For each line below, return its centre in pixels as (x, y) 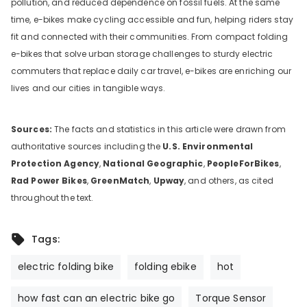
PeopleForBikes (243, 163)
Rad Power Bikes (49, 180)
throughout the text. (52, 197)
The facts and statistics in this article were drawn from (169, 129)
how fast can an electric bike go (97, 298)
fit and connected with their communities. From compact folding (150, 36)
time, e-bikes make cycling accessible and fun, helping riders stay (152, 19)
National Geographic (153, 163)
